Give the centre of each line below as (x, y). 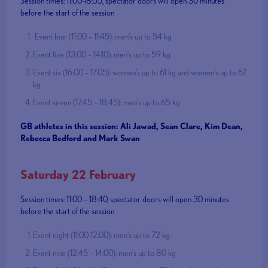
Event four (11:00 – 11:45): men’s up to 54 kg (103, 37)
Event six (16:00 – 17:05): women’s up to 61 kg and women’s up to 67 (140, 73)
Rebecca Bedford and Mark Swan (80, 138)
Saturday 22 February (78, 175)
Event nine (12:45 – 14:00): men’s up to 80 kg (105, 253)
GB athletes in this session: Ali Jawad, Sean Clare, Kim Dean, (132, 127)
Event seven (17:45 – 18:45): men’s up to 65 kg (107, 103)
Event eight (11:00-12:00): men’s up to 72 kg (102, 235)
